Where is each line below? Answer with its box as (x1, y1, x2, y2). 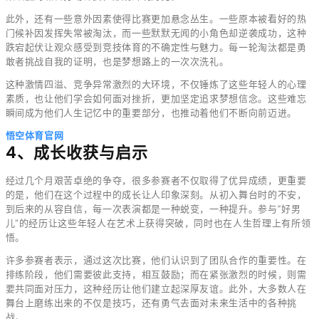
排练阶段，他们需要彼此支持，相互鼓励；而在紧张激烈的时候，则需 (5, 268, 307, 280)
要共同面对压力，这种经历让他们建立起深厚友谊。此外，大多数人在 (5, 283, 307, 294)
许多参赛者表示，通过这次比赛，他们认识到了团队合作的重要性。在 (5, 254, 307, 266)
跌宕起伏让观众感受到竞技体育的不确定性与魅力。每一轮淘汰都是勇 (5, 41, 307, 53)
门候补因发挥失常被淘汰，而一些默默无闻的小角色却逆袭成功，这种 (5, 27, 307, 38)
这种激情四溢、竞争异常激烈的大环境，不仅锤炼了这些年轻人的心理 (5, 78, 307, 90)
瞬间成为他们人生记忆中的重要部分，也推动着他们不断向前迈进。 (5, 107, 297, 118)
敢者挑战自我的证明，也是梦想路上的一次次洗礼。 (5, 56, 229, 67)
